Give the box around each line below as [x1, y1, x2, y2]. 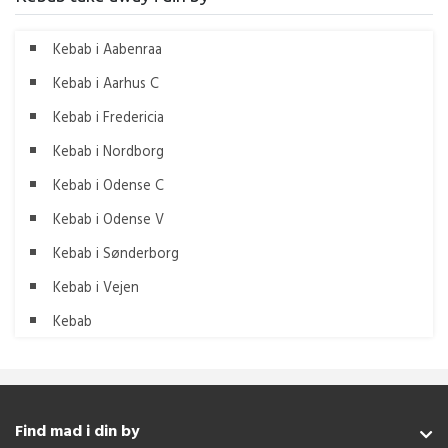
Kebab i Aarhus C [53, 71, 159, 93]
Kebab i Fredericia [53, 105, 164, 127]
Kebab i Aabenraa [53, 37, 162, 59]
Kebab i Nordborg [53, 139, 164, 161]
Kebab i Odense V [53, 207, 164, 229]
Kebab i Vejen [53, 275, 139, 297]
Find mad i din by [15, 417, 140, 442]
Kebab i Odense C [53, 173, 164, 195]
